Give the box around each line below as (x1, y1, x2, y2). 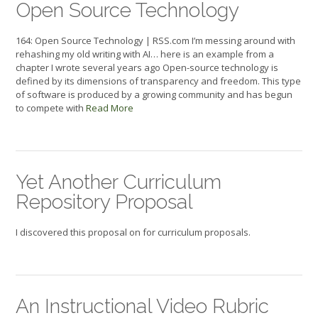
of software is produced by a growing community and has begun (16, 88, 292, 102)
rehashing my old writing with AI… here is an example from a (16, 48, 274, 61)
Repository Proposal (16, 190, 193, 214)
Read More (86, 102, 133, 115)
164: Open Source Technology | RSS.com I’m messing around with (16, 34, 295, 48)
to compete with (16, 102, 86, 115)
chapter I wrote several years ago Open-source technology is (16, 61, 278, 75)
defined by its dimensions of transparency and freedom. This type (16, 75, 301, 88)
